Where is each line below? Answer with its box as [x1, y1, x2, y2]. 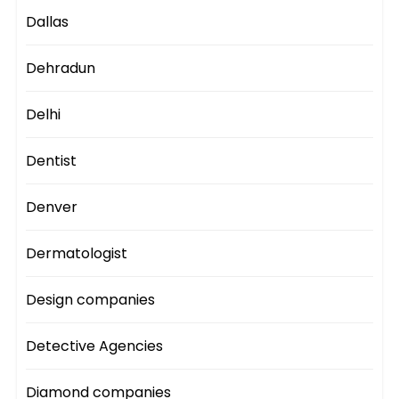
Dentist [26, 150, 77, 171]
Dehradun [26, 57, 96, 78]
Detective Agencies [26, 335, 164, 356]
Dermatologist [26, 242, 128, 264]
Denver [26, 196, 78, 217]
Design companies [26, 289, 156, 310]
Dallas [26, 11, 69, 32]
